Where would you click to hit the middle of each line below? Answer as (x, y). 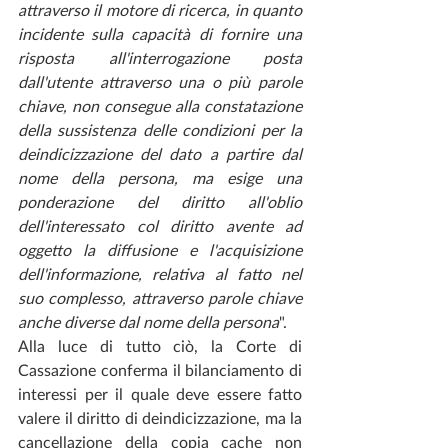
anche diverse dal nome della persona (148, 321)
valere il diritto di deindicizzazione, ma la (160, 417)
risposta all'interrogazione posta (160, 57)
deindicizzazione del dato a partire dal (160, 153)
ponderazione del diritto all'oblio (160, 201)
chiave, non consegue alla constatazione (160, 105)
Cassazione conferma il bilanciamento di (160, 369)
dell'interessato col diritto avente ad (160, 225)
